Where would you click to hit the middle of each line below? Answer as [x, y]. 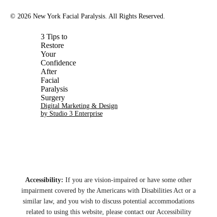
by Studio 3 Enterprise [71, 114]
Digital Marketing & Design [79, 106]
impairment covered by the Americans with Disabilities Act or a [108, 191]
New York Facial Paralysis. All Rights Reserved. [98, 16]
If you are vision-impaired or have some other [128, 180]
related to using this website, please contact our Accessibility [108, 212]
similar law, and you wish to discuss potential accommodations [108, 201]
